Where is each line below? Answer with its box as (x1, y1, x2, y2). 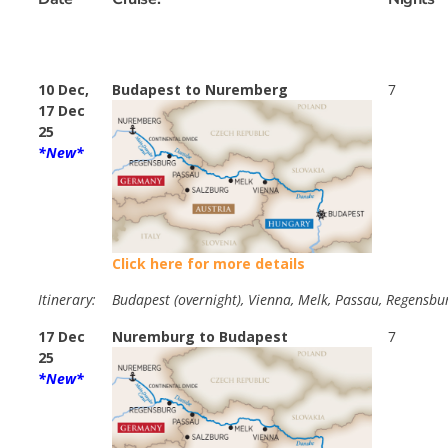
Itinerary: (38, 290, 96, 310)
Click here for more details (112, 253, 305, 273)
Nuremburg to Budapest (112, 327, 288, 347)
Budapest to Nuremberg (112, 80, 288, 100)
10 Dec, (38, 80, 89, 100)
